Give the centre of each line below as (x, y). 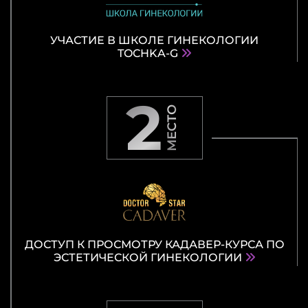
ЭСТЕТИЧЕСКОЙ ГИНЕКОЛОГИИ (149, 258)
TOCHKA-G (149, 54)
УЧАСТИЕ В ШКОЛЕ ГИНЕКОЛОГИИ (155, 41)
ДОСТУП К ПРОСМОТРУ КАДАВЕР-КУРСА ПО (154, 245)
